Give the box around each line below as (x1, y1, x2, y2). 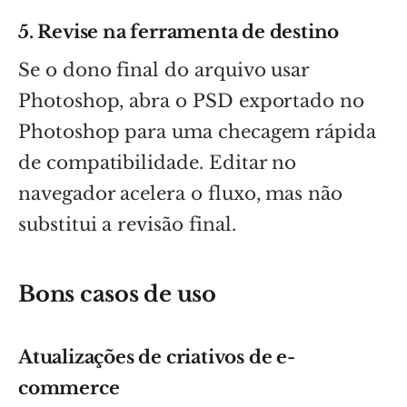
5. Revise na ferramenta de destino (18, 20, 340, 43)
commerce (18, 376, 120, 399)
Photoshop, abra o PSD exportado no (18, 89, 364, 112)
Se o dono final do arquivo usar (18, 58, 310, 81)
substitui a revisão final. (18, 213, 236, 235)
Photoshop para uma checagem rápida (18, 120, 376, 143)
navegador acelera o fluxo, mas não (18, 182, 342, 204)
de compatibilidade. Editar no (18, 151, 297, 174)
